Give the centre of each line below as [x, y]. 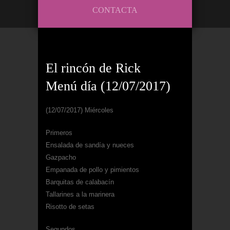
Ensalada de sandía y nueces [90, 145]
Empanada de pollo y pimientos [92, 170]
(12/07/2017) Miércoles [80, 110]
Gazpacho [61, 157]
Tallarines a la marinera [80, 194]
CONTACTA [115, 10]
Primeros [59, 133]
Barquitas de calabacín [80, 182]
